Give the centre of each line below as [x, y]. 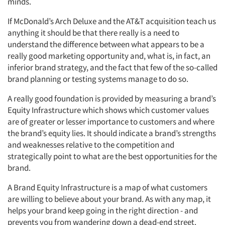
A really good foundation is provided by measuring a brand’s [112, 98]
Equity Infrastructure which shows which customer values [108, 110]
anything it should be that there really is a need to [93, 33]
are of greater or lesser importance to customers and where [111, 122]
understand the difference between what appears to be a [106, 44]
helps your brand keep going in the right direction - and [103, 210]
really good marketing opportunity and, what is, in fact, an [109, 56]
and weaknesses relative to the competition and [91, 145]
